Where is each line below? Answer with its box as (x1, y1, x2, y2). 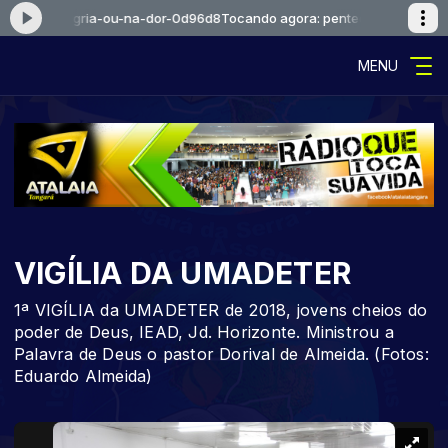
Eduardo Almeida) (14, 366, 153, 386)
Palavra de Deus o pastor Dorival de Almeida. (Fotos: (14, 344, 429, 364)
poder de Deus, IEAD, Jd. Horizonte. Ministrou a (14, 322, 394, 342)
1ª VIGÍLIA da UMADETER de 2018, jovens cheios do (14, 300, 428, 320)
